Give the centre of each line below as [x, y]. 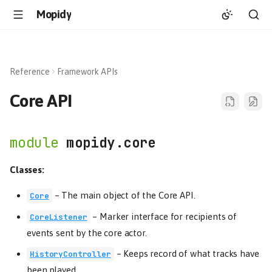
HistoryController [70, 254]
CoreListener [59, 217]
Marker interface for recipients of [168, 216]
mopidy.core [111, 143]
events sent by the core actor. [87, 233]
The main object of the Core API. [128, 195]
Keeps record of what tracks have [191, 253]
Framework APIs [87, 72]
